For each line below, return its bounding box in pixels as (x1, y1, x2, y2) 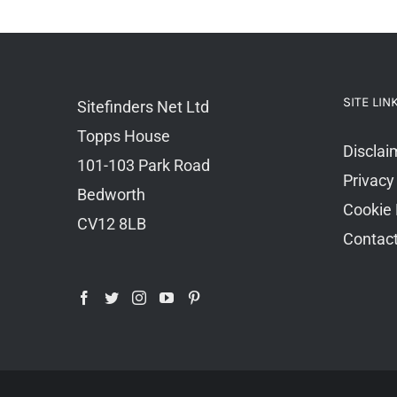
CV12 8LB (77, 214, 146, 233)
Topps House (77, 126, 170, 145)
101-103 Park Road (77, 155, 210, 175)
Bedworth (77, 184, 145, 204)
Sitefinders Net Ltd (77, 97, 209, 116)
